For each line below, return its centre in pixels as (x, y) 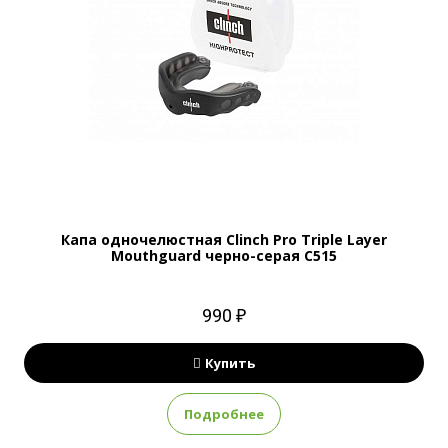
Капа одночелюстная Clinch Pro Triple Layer (224, 239)
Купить (230, 363)
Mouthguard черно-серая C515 (224, 255)
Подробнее (224, 414)
